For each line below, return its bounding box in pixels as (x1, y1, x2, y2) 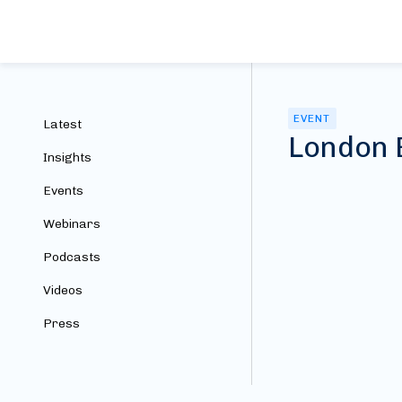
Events (43, 183, 83, 198)
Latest (43, 117, 82, 132)
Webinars (43, 216, 100, 232)
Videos (43, 283, 83, 298)
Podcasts (43, 249, 100, 265)
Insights (43, 150, 92, 165)
